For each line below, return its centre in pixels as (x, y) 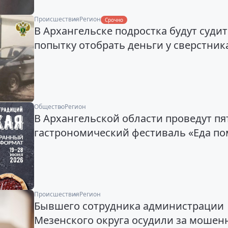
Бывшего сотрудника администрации (129, 206)
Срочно (114, 20)
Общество (49, 106)
